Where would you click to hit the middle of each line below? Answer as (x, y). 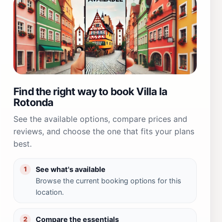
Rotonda (33, 102)
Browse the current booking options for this (109, 180)
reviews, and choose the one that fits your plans (104, 131)
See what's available (71, 169)
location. (50, 192)
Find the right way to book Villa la (90, 91)
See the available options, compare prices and (100, 119)
